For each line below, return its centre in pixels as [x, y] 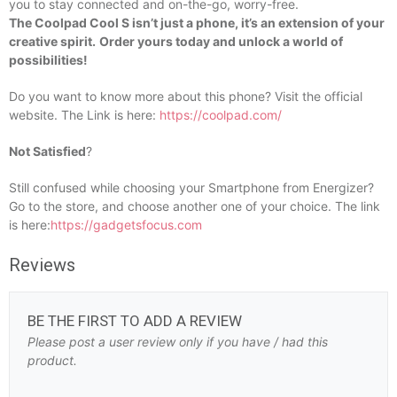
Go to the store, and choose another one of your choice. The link [195, 206]
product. [52, 360]
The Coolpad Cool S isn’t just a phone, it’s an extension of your [197, 22]
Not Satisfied [47, 151]
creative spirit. [52, 41]
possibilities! [48, 59]
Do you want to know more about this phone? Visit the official [186, 96]
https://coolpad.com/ [221, 114]
